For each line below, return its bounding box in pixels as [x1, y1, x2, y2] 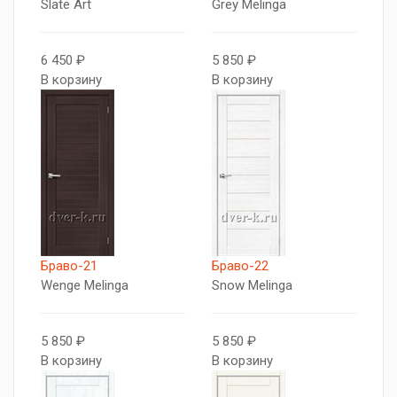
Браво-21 [41, 258, 97, 274]
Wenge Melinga [41, 277, 128, 293]
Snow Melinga [212, 277, 292, 293]
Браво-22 [212, 258, 269, 274]
